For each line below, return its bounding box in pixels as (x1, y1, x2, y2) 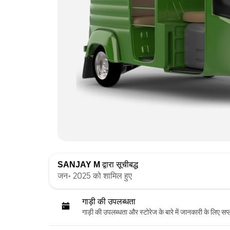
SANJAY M (57, 160, 100, 169)
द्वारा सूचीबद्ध (100, 160, 138, 169)
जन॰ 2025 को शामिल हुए (57, 170, 132, 181)
